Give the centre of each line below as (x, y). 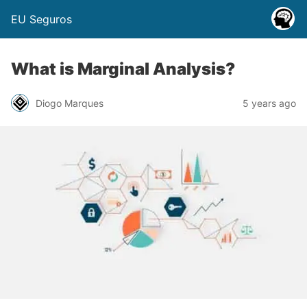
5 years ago (269, 103)
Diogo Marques (70, 103)
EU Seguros (41, 19)
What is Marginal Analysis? (123, 69)
